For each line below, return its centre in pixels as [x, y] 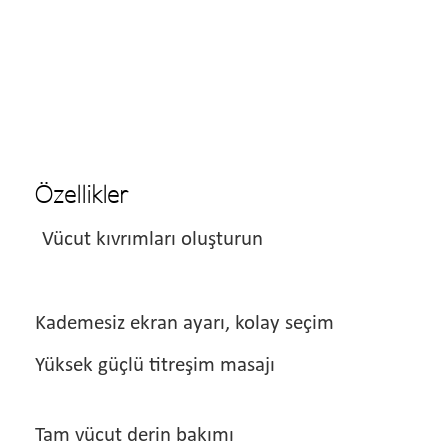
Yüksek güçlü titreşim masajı [150, 365]
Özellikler [78, 193]
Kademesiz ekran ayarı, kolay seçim [179, 323]
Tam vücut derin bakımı [129, 435]
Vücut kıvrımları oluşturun [150, 239]
